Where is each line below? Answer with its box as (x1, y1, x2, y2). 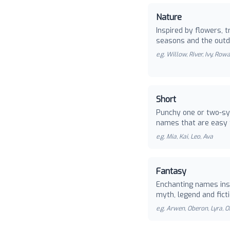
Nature (156, 12, 182, 23)
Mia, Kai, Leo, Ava (166, 132, 213, 141)
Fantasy (156, 166, 186, 177)
